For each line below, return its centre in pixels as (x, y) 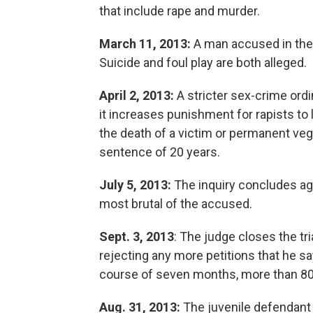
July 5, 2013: (135, 185)
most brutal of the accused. (176, 204)
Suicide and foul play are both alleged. (203, 63)
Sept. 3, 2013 (137, 236)
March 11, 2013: (145, 44)
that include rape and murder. (180, 11)
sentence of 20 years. (160, 152)
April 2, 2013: (137, 95)
